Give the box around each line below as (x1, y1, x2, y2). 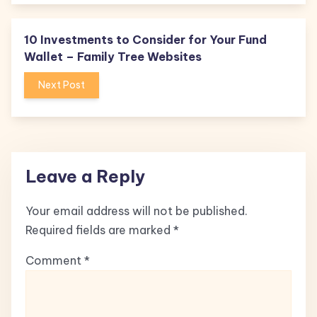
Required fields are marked (25, 223, 173, 238)
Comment (25, 253, 84, 268)
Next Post (38, 79, 85, 91)
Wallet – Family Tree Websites (24, 50, 202, 64)
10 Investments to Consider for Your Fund (24, 33, 267, 47)
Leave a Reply (25, 166, 145, 187)
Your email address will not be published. (25, 204, 248, 219)
